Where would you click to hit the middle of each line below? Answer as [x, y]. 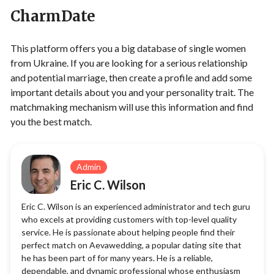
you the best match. [51, 122]
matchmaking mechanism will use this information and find [132, 107]
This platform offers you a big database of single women [128, 48]
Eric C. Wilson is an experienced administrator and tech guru [136, 207]
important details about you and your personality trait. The [132, 92]
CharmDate [53, 17]
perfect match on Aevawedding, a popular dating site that [131, 245]
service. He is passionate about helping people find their [128, 232]
